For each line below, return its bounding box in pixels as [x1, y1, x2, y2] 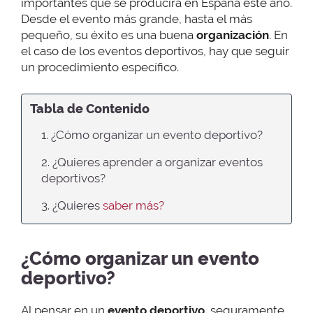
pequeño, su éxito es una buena [21, 28, 196, 43]
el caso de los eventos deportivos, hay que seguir [21, 44, 289, 59]
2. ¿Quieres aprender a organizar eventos [41, 154, 263, 169]
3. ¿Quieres [41, 198, 103, 212]
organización [196, 28, 269, 43]
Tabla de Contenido [30, 101, 150, 117]
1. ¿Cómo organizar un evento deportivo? [41, 127, 263, 142]
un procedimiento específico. [21, 60, 179, 75]
